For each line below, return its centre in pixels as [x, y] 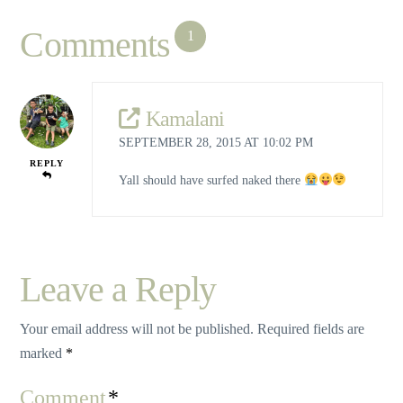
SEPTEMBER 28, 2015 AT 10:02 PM [215, 143]
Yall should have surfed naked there [211, 180]
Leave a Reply [118, 289]
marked [43, 353]
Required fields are [311, 328]
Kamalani [184, 119]
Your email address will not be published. [137, 328]
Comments [95, 44]
